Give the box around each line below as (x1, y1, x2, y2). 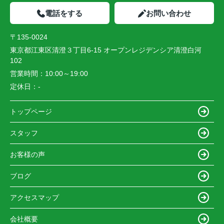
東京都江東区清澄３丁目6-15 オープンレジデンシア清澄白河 (10, 46, 201, 54)
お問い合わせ (145, 9, 191, 18)
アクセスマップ (10, 193, 59, 201)
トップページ (10, 107, 52, 115)
